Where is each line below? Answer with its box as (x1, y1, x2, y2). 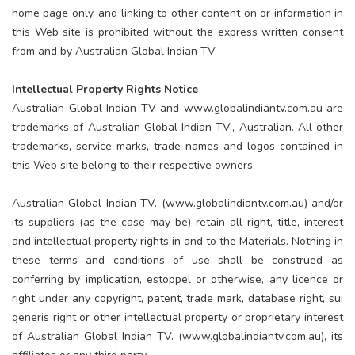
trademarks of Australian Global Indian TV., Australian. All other (12, 119, 343, 135)
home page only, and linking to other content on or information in (12, 5, 343, 21)
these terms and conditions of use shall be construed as (12, 252, 343, 268)
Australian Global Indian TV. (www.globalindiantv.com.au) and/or (12, 195, 343, 211)
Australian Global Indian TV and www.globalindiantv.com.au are (12, 100, 343, 116)
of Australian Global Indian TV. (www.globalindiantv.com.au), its (12, 328, 343, 344)
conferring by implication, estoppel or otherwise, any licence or (12, 271, 343, 287)
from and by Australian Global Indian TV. (12, 43, 217, 59)
